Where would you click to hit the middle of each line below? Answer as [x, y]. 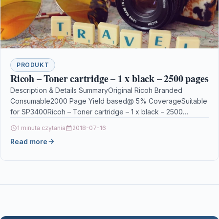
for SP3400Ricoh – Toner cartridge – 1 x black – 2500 [97, 111]
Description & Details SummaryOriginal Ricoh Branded [96, 90]
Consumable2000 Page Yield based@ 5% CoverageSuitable [109, 101]
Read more [29, 141]
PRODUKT [33, 65]
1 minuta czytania [41, 128]
